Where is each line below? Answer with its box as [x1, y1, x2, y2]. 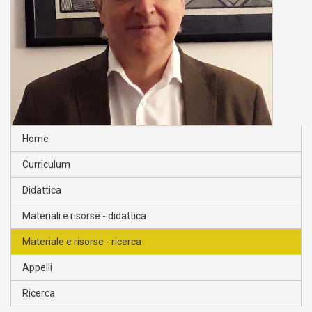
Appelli [22, 262, 52, 274]
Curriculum [22, 159, 70, 171]
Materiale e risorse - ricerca [22, 236, 141, 248]
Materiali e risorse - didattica [22, 210, 146, 222]
